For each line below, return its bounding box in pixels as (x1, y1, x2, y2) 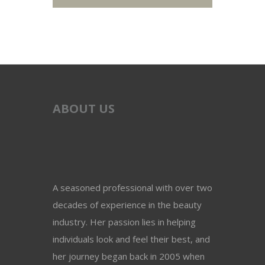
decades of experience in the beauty (53, 199, 202, 211)
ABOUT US (53, 101, 115, 117)
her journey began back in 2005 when (53, 250, 205, 263)
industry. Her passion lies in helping (53, 216, 196, 228)
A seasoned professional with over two (53, 182, 212, 194)
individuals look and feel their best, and (53, 233, 210, 245)
